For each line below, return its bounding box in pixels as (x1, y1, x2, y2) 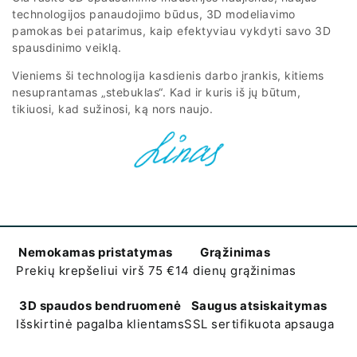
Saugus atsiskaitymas (190, 298, 328, 314)
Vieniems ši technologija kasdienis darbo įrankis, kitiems (12, 69, 324, 83)
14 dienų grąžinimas (175, 263, 296, 279)
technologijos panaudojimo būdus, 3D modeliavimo (12, 7, 296, 22)
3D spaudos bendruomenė (19, 298, 181, 314)
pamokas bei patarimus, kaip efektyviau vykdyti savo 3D (12, 24, 331, 38)
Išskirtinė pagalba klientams (16, 316, 184, 332)
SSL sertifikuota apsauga (184, 316, 334, 332)
